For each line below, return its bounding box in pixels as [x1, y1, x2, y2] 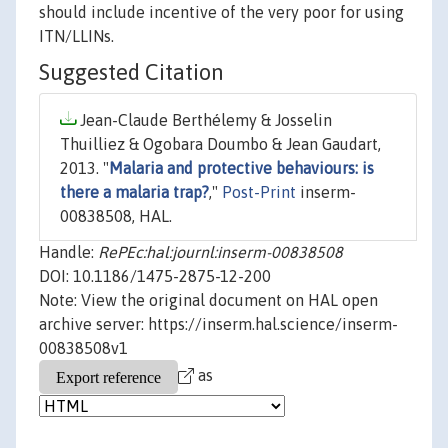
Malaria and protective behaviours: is [109, 159, 374, 178]
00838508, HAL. [60, 207, 172, 226]
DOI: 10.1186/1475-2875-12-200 [39, 267, 271, 286]
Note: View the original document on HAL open [39, 291, 378, 310]
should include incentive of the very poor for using [39, 3, 404, 22]
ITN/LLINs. [39, 27, 114, 46]
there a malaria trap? [60, 183, 209, 202]
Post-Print [222, 183, 296, 202]
